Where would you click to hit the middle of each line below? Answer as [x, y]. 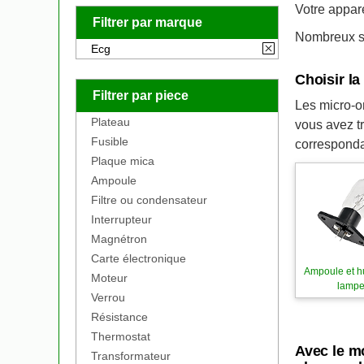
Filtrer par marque [147, 22]
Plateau [110, 122]
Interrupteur [121, 219]
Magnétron [119, 239]
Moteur [109, 278]
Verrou [108, 297]
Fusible [110, 141]
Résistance [119, 317]
